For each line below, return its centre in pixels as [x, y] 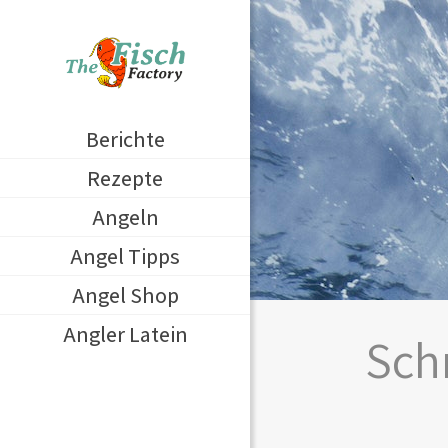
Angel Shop [125, 295]
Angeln [125, 217]
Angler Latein [125, 334]
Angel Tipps [125, 256]
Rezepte [125, 178]
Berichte [125, 139]
